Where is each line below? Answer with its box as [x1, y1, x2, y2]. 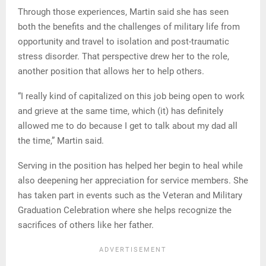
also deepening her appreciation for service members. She [18, 175, 248, 186]
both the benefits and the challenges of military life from [18, 21, 240, 32]
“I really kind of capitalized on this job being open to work [18, 90, 245, 102]
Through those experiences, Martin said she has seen [18, 6, 229, 17]
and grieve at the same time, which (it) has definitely [18, 105, 223, 116]
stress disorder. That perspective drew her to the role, [18, 50, 229, 62]
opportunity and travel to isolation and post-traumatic [18, 36, 229, 47]
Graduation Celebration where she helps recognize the [18, 204, 232, 216]
